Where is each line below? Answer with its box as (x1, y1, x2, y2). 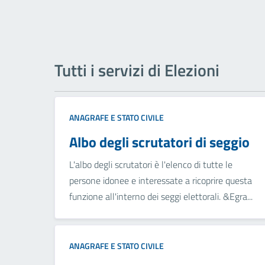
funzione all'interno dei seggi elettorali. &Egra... (69, 189, 253, 204)
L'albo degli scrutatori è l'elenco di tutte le (69, 157, 232, 172)
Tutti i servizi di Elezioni (54, 57, 219, 83)
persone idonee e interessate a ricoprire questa (69, 173, 252, 188)
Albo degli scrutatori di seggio (69, 131, 250, 153)
